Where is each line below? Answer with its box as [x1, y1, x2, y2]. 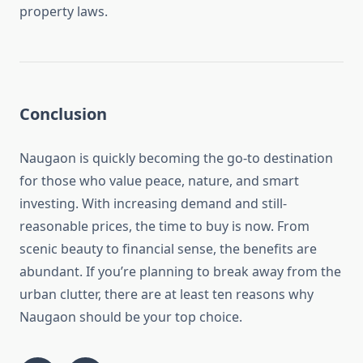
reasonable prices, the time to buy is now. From [19, 217, 310, 236]
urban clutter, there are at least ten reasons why [19, 285, 314, 304]
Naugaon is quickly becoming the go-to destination [19, 149, 333, 168]
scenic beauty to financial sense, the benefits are [19, 240, 317, 258]
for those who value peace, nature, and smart [19, 172, 299, 190]
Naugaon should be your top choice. [19, 308, 242, 327]
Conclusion [19, 103, 107, 126]
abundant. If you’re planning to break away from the [19, 263, 341, 281]
